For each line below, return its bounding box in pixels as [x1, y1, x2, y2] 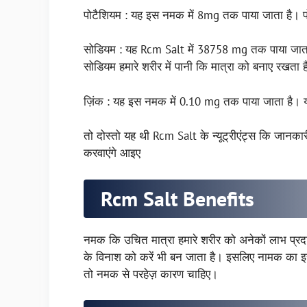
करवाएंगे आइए [84, 145, 144, 161]
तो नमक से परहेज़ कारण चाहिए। [84, 266, 218, 282]
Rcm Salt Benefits [101, 184, 254, 212]
